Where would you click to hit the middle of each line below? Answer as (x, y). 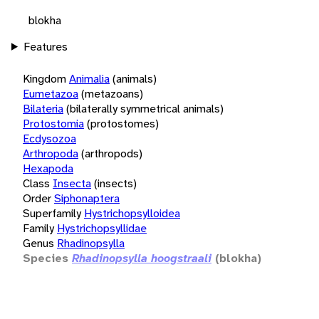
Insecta (72, 183)
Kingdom (45, 78)
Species (46, 258)
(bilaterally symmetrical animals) (145, 108)
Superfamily (52, 213)
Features (45, 46)
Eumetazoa (51, 93)
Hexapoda (48, 168)
